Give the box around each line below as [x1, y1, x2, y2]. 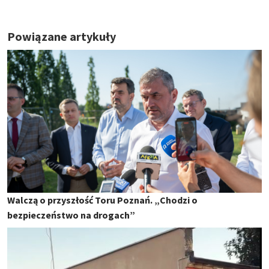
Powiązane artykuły [7, 28, 116, 44]
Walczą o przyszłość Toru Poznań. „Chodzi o [7, 194, 198, 207]
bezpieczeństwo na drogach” [7, 209, 135, 222]
